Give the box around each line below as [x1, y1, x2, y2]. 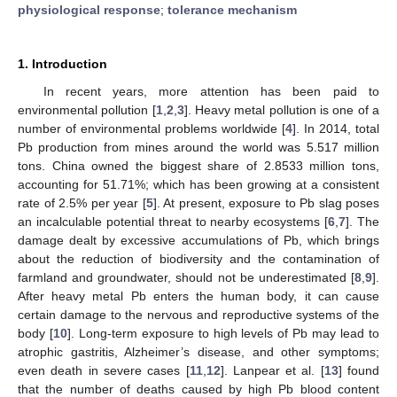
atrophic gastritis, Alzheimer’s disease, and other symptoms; [18, 344, 379, 359]
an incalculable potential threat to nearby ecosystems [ [18, 214, 329, 229]
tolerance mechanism [167, 2, 297, 17]
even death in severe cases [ [18, 362, 190, 378]
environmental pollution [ [18, 102, 156, 117]
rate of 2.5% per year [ [18, 195, 146, 210]
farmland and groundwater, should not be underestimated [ [18, 269, 354, 284]
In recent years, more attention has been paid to [43, 83, 379, 98]
